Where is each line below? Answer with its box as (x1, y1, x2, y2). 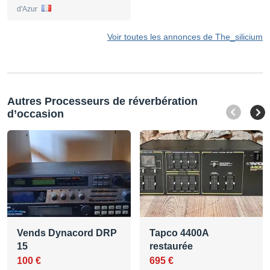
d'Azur (17, 4, 39, 13)
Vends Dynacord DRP (17, 227, 117, 238)
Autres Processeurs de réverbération (7, 95, 198, 107)
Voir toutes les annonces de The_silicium (107, 31, 263, 42)
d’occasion (7, 107, 64, 120)
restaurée (149, 240, 193, 251)
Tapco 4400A (149, 227, 209, 238)
